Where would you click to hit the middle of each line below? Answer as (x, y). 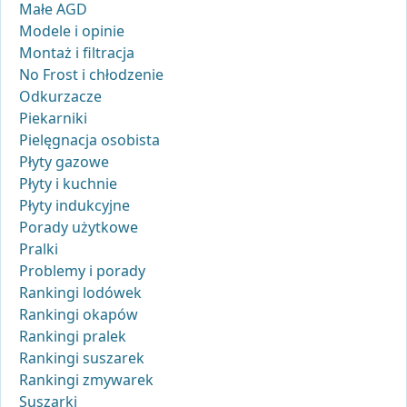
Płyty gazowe (64, 162)
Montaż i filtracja (77, 53)
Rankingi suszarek (82, 358)
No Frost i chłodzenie (91, 75)
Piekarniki (53, 119)
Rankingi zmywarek (86, 380)
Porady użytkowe (79, 228)
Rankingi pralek (73, 337)
